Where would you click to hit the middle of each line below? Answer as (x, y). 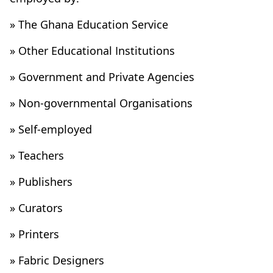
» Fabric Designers (57, 260)
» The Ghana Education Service (89, 24)
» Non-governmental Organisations (101, 103)
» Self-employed (51, 129)
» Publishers (41, 182)
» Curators (36, 208)
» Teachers (37, 155)
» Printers (34, 234)
